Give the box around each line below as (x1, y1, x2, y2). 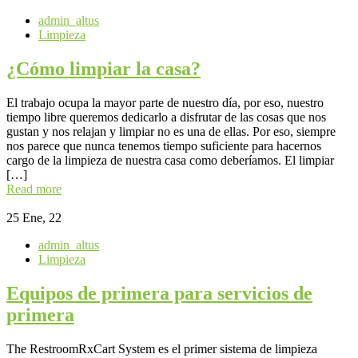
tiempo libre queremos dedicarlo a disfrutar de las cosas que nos (6, 109, 326, 124)
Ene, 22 (22, 210, 62, 225)
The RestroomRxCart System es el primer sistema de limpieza (6, 341, 317, 356)
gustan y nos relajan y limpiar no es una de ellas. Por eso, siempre (6, 124, 336, 138)
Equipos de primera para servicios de (6, 282, 312, 304)
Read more (6, 181, 62, 196)
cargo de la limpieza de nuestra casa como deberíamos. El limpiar (6, 153, 334, 167)
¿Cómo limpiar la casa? (6, 58, 201, 79)
